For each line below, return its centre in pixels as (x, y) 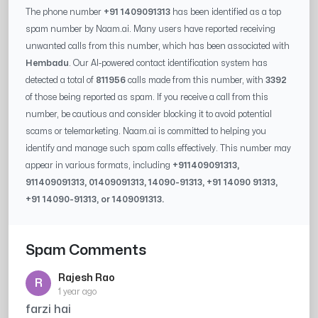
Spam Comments (86, 251)
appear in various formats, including (99, 166)
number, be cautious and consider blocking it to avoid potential (149, 115)
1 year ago (77, 292)
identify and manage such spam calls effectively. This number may (158, 149)
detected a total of (60, 81)
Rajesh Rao (87, 278)
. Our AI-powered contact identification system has (168, 64)
